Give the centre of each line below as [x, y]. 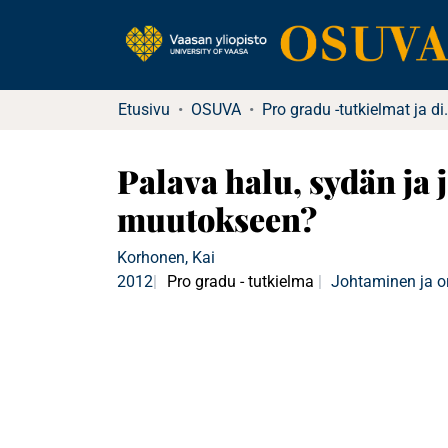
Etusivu [144, 109]
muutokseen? [217, 218]
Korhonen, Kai [166, 257]
